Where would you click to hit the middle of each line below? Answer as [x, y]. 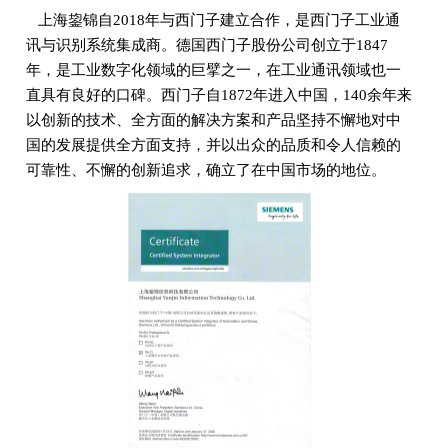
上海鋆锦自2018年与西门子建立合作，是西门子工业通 [218, 20]
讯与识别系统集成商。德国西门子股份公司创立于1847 [206, 45]
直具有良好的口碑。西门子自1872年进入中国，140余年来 [218, 95]
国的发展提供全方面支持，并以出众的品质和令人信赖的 [213, 145]
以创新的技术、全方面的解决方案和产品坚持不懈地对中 [213, 120]
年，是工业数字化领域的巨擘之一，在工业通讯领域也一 [213, 70]
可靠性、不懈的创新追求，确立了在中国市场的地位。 [205, 170]
